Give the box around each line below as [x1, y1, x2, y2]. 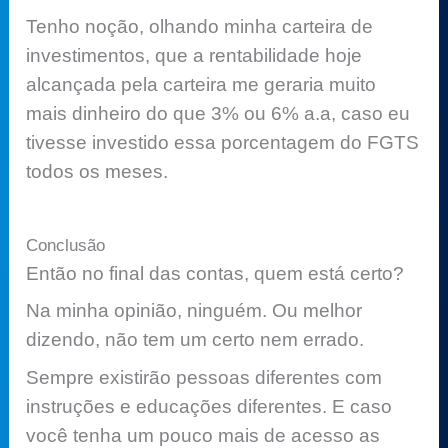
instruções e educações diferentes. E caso [26, 395, 393, 417]
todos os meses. [26, 160, 169, 182]
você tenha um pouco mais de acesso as [26, 424, 381, 446]
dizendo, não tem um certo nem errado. [26, 329, 365, 351]
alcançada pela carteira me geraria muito [26, 73, 377, 95]
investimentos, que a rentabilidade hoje [26, 44, 363, 66]
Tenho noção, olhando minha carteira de [26, 15, 374, 37]
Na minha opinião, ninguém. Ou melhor [26, 300, 363, 322]
